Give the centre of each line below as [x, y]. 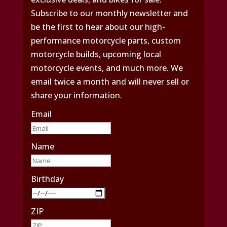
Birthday [47, 179]
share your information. [76, 96]
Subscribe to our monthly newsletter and [109, 13]
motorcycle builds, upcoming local [96, 54]
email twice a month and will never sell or [110, 82]
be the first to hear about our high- [98, 27]
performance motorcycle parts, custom [106, 41]
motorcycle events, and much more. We [107, 68]
